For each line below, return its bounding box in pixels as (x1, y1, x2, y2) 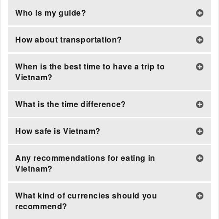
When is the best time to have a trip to (15, 61, 165, 72)
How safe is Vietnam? (15, 125, 101, 136)
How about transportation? (15, 34, 122, 45)
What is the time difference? (15, 98, 126, 109)
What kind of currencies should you (15, 190, 157, 201)
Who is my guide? (15, 7, 87, 18)
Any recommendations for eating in (15, 152, 155, 163)
